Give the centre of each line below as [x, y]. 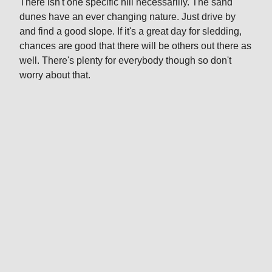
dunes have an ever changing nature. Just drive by [127, 16]
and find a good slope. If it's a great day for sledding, [131, 31]
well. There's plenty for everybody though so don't [125, 60]
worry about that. [55, 75]
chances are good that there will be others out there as [135, 46]
